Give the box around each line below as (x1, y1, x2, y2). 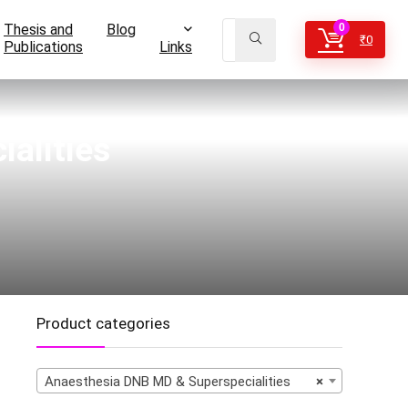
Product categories (36, 314, 170, 332)
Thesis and (4, 21, 73, 38)
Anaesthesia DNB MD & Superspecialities (45, 373, 291, 390)
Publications (4, 38, 83, 56)
